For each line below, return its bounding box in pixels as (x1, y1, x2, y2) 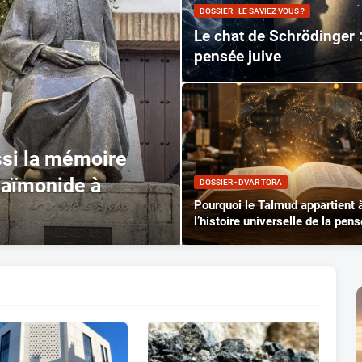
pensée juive (194, 47, 281, 66)
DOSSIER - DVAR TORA (200, 178, 282, 187)
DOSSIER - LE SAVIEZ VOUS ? (200, 6, 305, 16)
